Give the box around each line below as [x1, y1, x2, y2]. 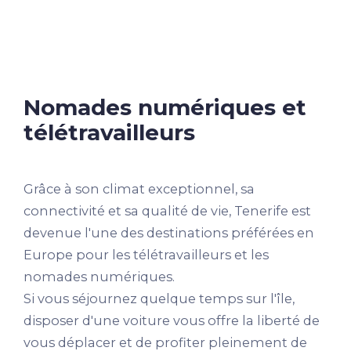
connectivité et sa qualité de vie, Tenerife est [24, 203, 311, 219]
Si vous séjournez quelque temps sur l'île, [24, 291, 295, 307]
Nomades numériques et [24, 94, 306, 121]
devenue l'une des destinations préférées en [24, 225, 314, 241]
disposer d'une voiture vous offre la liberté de [24, 313, 320, 329]
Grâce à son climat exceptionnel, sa [24, 181, 255, 197]
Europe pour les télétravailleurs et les [24, 247, 269, 263]
